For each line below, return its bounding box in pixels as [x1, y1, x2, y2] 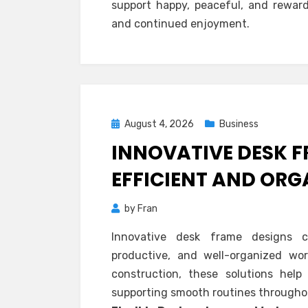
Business [219, 118, 258, 130]
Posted [111, 118, 143, 129]
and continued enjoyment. [111, 17, 250, 30]
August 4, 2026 [124, 118, 194, 130]
